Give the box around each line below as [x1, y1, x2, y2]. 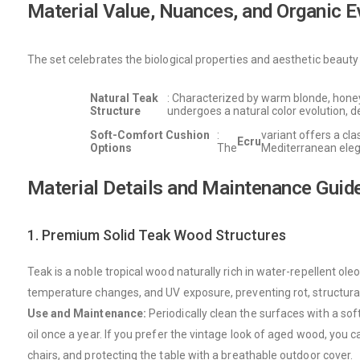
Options [90, 141, 133, 154]
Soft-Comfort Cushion [90, 129, 211, 141]
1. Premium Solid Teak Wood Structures [27, 227, 286, 243]
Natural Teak [90, 92, 159, 104]
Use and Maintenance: [27, 307, 146, 320]
